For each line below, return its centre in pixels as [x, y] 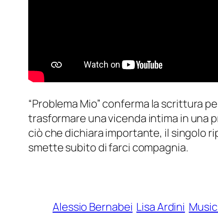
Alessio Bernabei [93, 207]
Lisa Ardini [161, 207]
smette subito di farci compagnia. [108, 148]
